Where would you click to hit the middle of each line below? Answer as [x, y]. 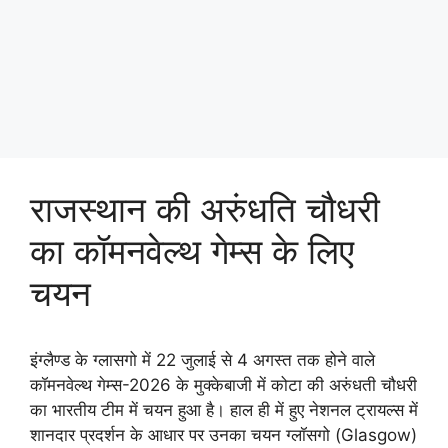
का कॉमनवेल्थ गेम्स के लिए [192, 251]
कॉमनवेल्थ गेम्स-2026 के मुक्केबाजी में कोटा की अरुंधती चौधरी [223, 385]
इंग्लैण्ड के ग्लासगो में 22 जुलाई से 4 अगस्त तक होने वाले [202, 360]
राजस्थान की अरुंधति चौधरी [205, 209]
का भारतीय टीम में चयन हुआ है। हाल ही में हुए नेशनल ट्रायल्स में [224, 410]
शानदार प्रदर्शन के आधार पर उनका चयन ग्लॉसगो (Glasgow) [223, 435]
